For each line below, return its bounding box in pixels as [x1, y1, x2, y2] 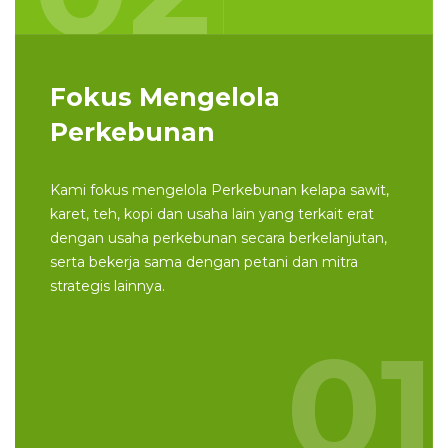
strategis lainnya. [50, 277, 165, 296]
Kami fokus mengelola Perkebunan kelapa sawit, [50, 181, 389, 200]
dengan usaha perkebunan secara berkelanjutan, [50, 229, 387, 248]
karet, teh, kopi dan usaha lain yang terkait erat [50, 205, 374, 224]
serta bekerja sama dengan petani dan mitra [50, 253, 358, 272]
